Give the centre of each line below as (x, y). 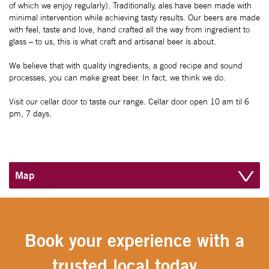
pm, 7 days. (30, 113)
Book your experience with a (134, 240)
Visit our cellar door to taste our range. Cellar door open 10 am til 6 (129, 101)
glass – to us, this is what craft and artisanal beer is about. (113, 41)
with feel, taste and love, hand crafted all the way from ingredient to (129, 29)
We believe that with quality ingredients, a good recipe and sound (126, 65)
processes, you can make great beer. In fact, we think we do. (117, 77)
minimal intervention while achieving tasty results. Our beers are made (134, 17)
